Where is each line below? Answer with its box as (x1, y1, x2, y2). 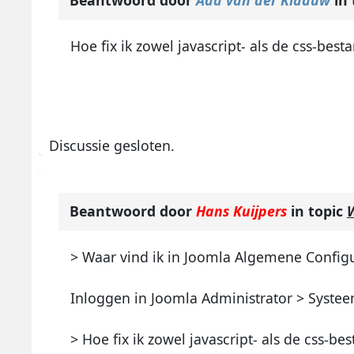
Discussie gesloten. (49, 136, 175, 156)
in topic (286, 201, 347, 220)
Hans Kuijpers (195, 201, 287, 220)
